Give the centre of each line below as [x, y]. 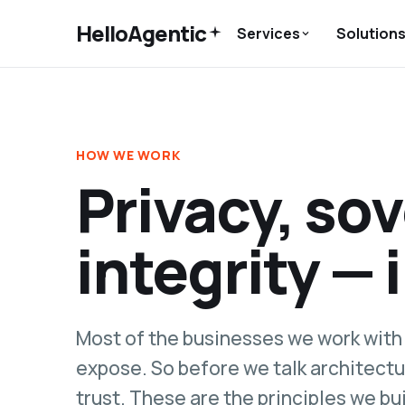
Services [269, 33]
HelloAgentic [141, 33]
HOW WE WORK [128, 155]
